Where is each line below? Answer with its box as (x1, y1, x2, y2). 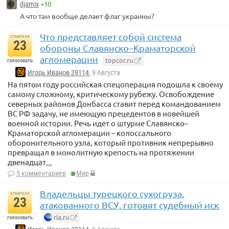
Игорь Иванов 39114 (28, 68, 89, 77)
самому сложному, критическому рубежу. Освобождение (8, 89, 214, 99)
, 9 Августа (89, 68, 120, 77)
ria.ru (52, 213, 69, 222)
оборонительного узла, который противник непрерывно (8, 138, 214, 148)
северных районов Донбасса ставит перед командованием (8, 99, 221, 109)
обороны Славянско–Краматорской (40, 42, 196, 54)
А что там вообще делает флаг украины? (20, 11, 154, 21)
